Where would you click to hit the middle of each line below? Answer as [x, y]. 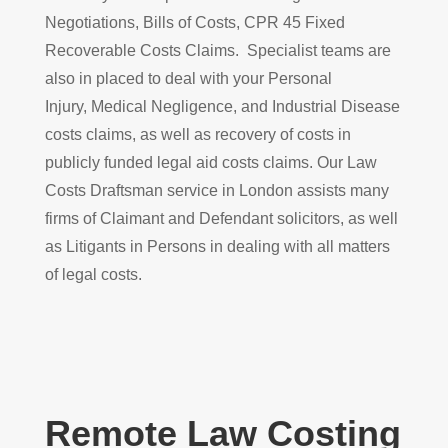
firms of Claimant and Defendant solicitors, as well [221, 218]
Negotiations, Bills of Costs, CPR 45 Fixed [194, 22]
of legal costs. [93, 274]
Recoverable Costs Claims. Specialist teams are [217, 50]
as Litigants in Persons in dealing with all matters [217, 246]
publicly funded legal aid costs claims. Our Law [210, 162]
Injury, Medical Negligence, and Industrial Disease [222, 106]
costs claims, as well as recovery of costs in [197, 134]
